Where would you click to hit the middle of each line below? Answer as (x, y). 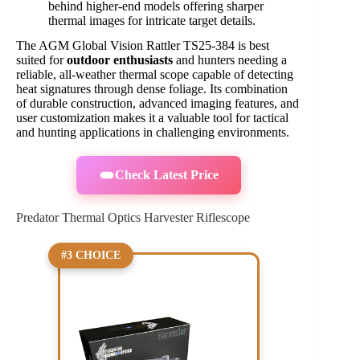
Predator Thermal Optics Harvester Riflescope (133, 217)
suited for (41, 59)
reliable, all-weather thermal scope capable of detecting (155, 74)
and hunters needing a (230, 59)
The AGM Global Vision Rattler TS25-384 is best (143, 45)
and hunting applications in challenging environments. (153, 132)
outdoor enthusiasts (120, 59)
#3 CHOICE (90, 256)
